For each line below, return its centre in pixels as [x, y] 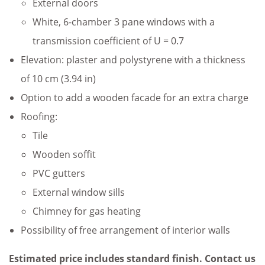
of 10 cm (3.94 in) [58, 79]
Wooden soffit [64, 155]
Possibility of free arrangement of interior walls [125, 230]
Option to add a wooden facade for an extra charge [135, 98]
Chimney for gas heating [87, 211]
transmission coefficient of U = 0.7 [108, 41]
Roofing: [39, 117]
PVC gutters [59, 174]
